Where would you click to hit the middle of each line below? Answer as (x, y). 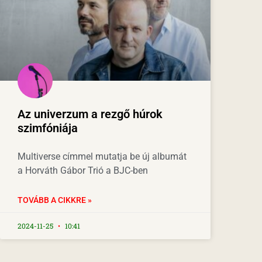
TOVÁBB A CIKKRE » (55, 200)
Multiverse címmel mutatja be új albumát (102, 157)
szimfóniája (48, 128)
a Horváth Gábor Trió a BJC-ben (83, 171)
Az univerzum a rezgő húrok (90, 114)
